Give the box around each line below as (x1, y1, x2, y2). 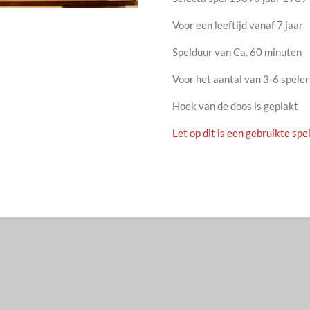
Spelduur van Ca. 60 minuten (172, 45, 304, 58)
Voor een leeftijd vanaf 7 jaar (172, 18, 303, 31)
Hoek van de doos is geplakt (172, 99, 298, 112)
